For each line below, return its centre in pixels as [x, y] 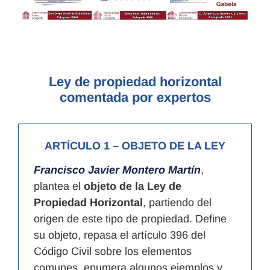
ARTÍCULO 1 [77, 146]
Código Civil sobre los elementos [113, 252]
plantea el [59, 187]
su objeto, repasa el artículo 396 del [120, 235]
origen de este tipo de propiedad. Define [130, 219]
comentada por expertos [135, 98]
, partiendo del [177, 203]
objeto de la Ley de [133, 187]
